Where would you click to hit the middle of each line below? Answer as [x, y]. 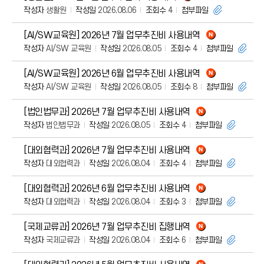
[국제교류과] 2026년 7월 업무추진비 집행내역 [107, 227]
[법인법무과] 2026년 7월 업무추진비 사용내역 [107, 112]
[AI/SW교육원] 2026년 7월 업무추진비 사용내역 [112, 35]
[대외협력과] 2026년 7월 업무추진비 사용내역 [107, 150]
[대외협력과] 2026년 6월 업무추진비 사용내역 [107, 189]
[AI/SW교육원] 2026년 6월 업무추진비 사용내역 [112, 74]
